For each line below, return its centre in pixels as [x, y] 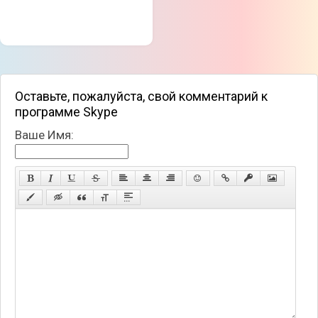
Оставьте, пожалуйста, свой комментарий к [141, 96]
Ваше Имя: [44, 135]
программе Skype [66, 111]
